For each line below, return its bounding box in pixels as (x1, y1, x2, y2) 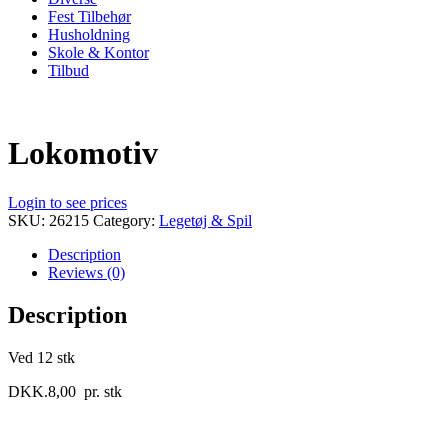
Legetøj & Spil (159, 211, 252, 229)
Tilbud (48, 61, 89, 79)
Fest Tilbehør (48, 7, 131, 25)
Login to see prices (8, 193, 127, 211)
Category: (93, 211, 159, 229)
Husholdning (48, 25, 130, 43)
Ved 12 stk (8, 348, 75, 366)
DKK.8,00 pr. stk (8, 382, 122, 400)
